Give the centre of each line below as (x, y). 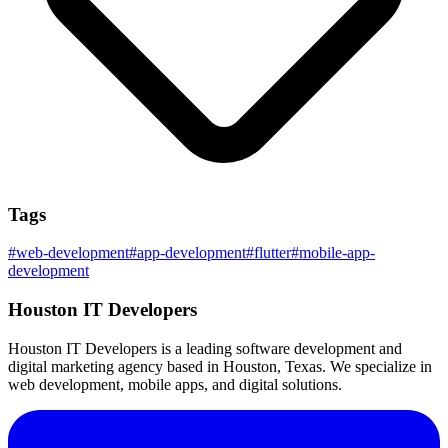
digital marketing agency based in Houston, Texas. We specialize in (220, 366)
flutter (272, 253)
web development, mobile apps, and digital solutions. (175, 384)
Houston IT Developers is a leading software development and (205, 348)
